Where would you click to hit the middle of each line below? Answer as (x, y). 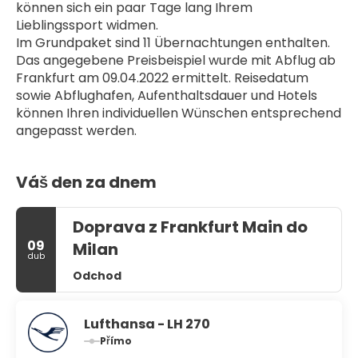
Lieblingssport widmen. (87, 25)
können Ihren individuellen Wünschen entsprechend (179, 113)
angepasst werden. (76, 131)
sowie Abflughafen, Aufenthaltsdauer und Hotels (167, 95)
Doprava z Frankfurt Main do (190, 227)
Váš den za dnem (86, 182)
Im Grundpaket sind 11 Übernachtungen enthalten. (173, 43)
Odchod (97, 276)
